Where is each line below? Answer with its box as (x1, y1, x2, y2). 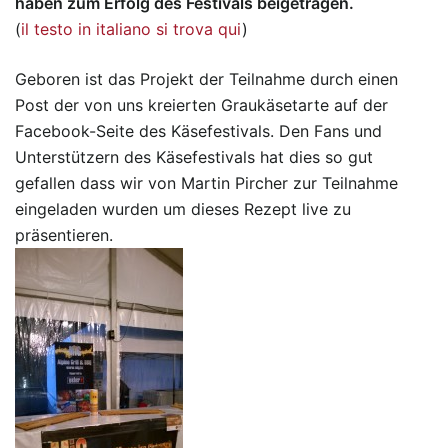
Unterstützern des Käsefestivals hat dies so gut (15, 146, 373, 167)
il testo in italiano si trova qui (21, 18, 242, 39)
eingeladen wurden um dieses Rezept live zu (15, 198, 351, 219)
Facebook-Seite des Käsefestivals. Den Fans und (15, 120, 382, 141)
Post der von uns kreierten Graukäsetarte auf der (15, 94, 388, 115)
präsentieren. (15, 224, 113, 245)
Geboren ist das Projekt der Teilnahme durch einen (15, 68, 398, 89)
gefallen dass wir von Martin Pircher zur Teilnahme (15, 172, 398, 193)
